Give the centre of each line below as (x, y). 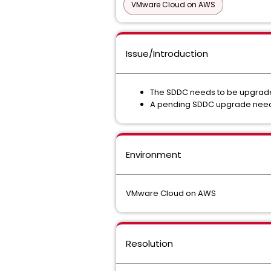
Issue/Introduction (167, 54)
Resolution (149, 243)
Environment (154, 155)
